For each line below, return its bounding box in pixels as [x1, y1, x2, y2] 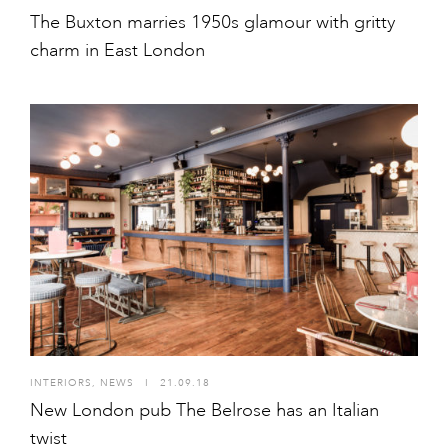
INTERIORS [30, 376, 92, 389]
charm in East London [30, 39, 205, 62]
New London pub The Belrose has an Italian [30, 398, 379, 421]
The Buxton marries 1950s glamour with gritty [30, 11, 395, 34]
